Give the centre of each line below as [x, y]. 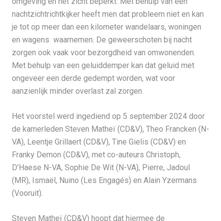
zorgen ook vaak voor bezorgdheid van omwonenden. [103, 53]
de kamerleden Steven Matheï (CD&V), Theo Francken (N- [110, 129]
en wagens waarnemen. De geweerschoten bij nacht [102, 40]
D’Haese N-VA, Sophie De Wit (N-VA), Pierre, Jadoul [101, 168]
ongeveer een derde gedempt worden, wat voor [93, 78]
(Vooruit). [27, 193]
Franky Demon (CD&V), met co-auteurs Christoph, [96, 155]
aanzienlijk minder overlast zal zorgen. [77, 91]
